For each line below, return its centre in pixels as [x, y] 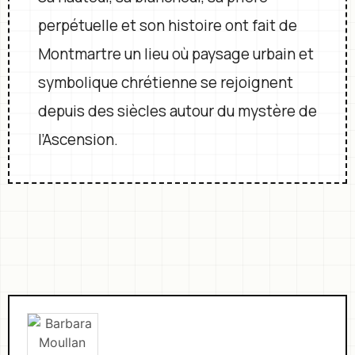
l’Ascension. [78, 139]
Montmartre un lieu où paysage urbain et [176, 54]
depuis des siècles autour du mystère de [177, 111]
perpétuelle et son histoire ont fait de [167, 25]
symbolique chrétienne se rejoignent [165, 82]
